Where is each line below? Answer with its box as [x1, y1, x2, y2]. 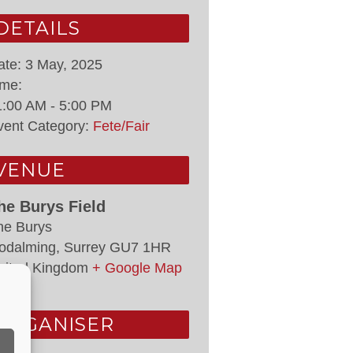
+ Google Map [92, 260, 182, 276]
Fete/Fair [93, 118, 150, 134]
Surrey [64, 240, 106, 255]
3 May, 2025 [25, 57, 102, 72]
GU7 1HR [110, 240, 171, 255]
